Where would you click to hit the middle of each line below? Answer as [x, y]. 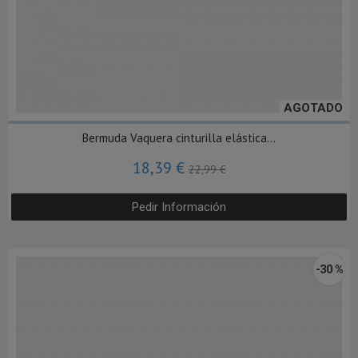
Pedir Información [179, 207]
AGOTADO [313, 108]
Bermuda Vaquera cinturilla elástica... [179, 138]
